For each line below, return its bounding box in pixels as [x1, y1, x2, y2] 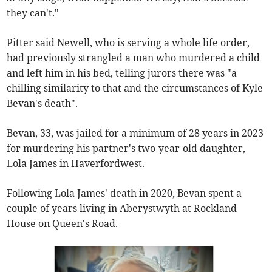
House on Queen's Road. [7, 217, 118, 229]
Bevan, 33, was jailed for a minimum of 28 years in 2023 [7, 126, 264, 139]
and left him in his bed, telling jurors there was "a [7, 66, 237, 79]
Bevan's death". [7, 97, 78, 109]
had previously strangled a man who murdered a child [7, 51, 260, 64]
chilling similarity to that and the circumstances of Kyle [7, 81, 263, 94]
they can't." [7, 6, 59, 19]
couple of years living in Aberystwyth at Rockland [7, 202, 237, 214]
